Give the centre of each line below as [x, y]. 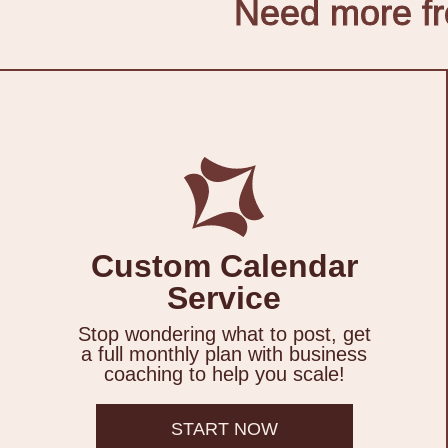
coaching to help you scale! [224, 374]
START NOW [224, 429]
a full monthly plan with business [224, 354]
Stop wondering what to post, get [224, 334]
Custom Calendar [224, 266]
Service [224, 298]
